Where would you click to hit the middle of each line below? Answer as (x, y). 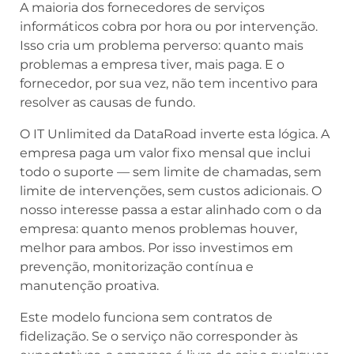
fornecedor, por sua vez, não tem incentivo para (169, 83)
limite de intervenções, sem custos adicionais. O (171, 190)
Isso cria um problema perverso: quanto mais (162, 45)
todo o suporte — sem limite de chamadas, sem (171, 171)
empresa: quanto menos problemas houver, (158, 228)
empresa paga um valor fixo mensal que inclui (165, 153)
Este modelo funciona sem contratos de (146, 317)
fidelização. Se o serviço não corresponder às (159, 336)
